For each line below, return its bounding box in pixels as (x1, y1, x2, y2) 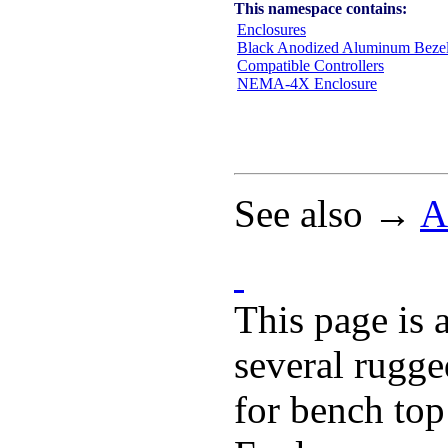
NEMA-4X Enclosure (237, 74, 377, 92)
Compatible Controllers (237, 56, 384, 74)
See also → (234, 191, 420, 235)
